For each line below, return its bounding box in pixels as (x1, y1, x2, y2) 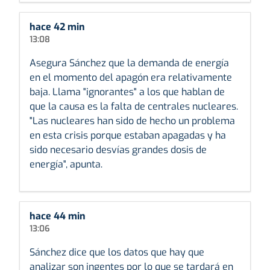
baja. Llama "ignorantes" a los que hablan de (30, 85, 225, 98)
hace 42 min (30, 20, 85, 33)
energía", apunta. (30, 157, 102, 171)
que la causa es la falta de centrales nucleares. (30, 99, 238, 113)
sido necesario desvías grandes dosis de (30, 143, 207, 156)
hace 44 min (30, 209, 86, 222)
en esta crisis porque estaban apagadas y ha (30, 128, 226, 142)
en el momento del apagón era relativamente (30, 71, 232, 84)
